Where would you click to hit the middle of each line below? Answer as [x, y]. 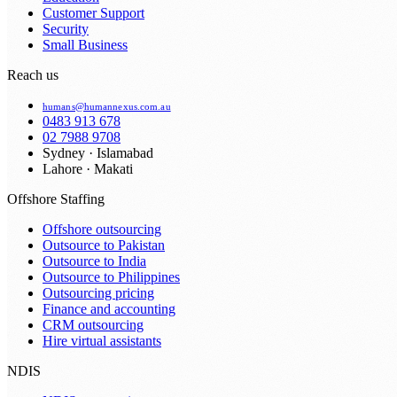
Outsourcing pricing [98, 292]
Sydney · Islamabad [98, 152]
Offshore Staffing [56, 198]
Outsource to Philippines [111, 276]
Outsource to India [94, 261]
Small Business [85, 44]
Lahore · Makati [88, 168]
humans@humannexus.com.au [107, 106]
